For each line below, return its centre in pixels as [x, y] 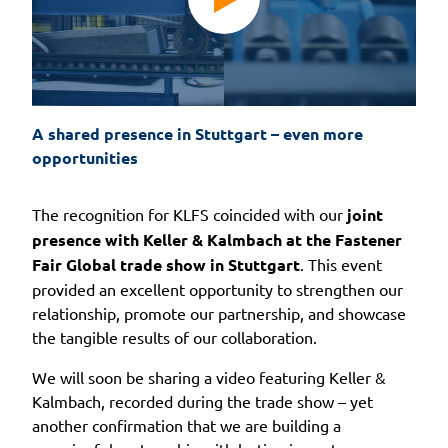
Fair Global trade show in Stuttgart [166, 264]
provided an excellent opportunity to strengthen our [217, 288]
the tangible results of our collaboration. [174, 336]
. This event [341, 263]
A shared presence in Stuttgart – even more [197, 133]
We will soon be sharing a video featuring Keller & [209, 376]
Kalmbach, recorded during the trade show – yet [202, 400]
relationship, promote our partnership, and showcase [219, 312]
